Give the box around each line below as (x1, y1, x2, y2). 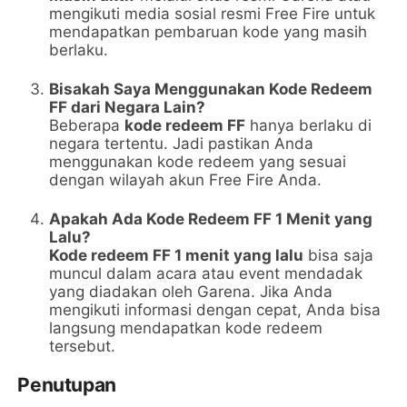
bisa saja (303, 246, 374, 265)
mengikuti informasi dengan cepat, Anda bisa (49, 301, 382, 320)
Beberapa (49, 116, 125, 135)
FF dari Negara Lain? (49, 98, 206, 117)
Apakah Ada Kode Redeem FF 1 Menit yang (49, 210, 373, 229)
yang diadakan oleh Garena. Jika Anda (49, 283, 333, 302)
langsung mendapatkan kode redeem (49, 319, 323, 338)
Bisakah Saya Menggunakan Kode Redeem (49, 80, 373, 99)
